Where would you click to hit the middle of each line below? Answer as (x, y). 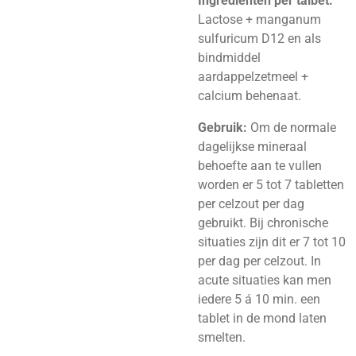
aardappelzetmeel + (253, 76)
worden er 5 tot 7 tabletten (271, 185)
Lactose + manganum (259, 19)
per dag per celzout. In (259, 261)
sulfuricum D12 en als (259, 38)
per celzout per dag (251, 204)
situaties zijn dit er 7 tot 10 (272, 242)
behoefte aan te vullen (260, 166)
